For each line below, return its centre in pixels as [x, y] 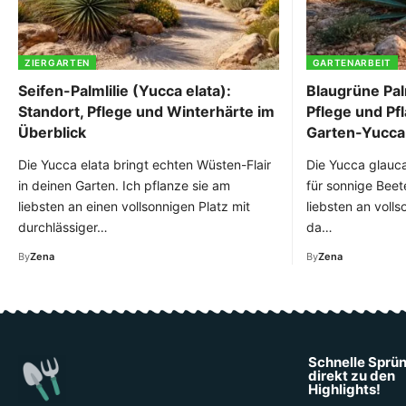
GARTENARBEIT [352, 62]
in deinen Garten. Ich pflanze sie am [124, 185]
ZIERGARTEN [57, 62]
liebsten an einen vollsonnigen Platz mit [134, 206]
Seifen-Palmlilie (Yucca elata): [125, 90]
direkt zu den [352, 375]
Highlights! [344, 389]
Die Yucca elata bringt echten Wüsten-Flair [145, 164]
